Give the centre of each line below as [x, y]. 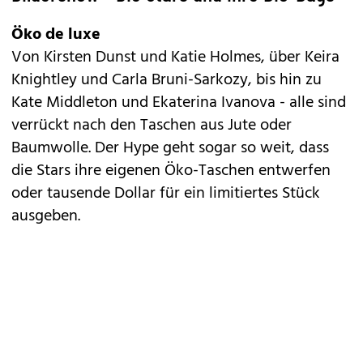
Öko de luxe [56, 35]
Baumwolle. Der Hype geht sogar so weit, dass [170, 148]
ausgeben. [46, 216]
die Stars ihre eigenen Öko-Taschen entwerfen [171, 171]
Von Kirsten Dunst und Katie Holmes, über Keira [175, 58]
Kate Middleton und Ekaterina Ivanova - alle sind [179, 103]
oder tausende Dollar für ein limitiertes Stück [166, 194]
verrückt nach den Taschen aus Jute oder [152, 126]
